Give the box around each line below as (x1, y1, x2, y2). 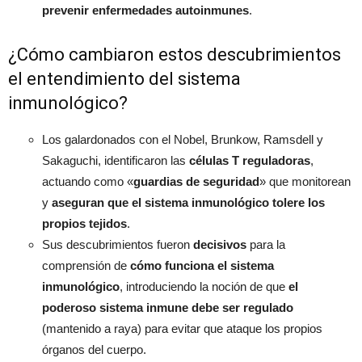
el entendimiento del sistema (8, 69, 241, 90)
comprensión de (42, 259, 130, 273)
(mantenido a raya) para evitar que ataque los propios (42, 322, 322, 336)
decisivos (193, 238, 246, 252)
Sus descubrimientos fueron (42, 238, 193, 252)
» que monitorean (259, 175, 351, 189)
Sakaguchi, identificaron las (42, 154, 189, 168)
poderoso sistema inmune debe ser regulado (42, 301, 293, 315)
